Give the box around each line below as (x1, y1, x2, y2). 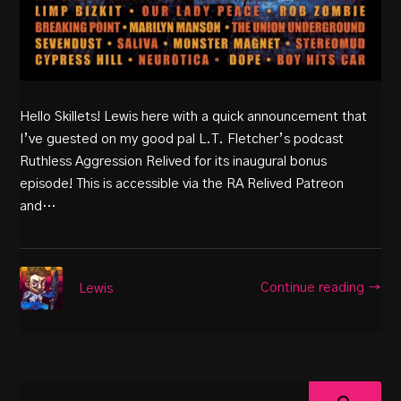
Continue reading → (260, 281, 381, 295)
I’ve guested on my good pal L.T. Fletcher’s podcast (20, 132, 345, 146)
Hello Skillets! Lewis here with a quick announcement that (20, 109, 368, 124)
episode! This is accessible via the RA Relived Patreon (20, 176, 345, 191)
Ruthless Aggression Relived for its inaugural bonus (20, 154, 328, 168)
